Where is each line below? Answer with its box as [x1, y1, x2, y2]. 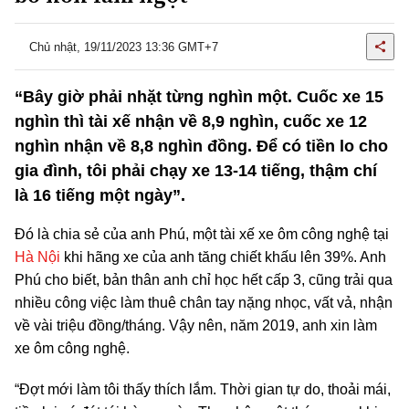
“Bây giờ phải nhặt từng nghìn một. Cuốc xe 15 [15, 88, 383, 106]
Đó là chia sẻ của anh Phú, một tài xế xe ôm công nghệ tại [15, 226, 389, 242]
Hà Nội [15, 249, 60, 265]
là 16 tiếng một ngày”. [15, 186, 185, 204]
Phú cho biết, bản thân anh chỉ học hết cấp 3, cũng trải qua [15, 272, 393, 288]
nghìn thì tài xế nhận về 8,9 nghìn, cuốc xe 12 [15, 112, 367, 131]
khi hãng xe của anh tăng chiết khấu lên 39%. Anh [60, 249, 386, 265]
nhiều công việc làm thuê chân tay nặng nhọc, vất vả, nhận [15, 295, 393, 310]
